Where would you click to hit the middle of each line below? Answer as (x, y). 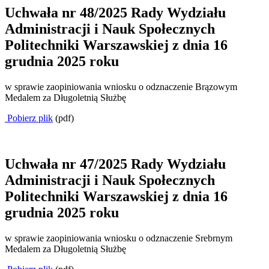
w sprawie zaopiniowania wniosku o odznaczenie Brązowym (121, 86)
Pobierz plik (29, 118)
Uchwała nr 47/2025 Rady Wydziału (115, 164)
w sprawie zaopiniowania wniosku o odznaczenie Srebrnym (119, 238)
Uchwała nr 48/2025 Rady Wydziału (115, 12)
